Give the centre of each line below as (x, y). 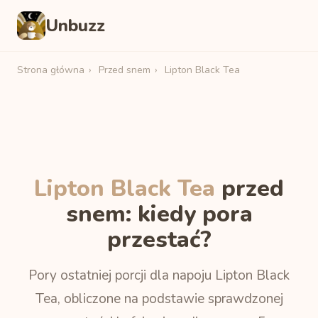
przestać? (159, 240)
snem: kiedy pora (159, 214)
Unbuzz (75, 26)
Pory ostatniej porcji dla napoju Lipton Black (159, 275)
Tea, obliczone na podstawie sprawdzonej (159, 299)
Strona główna (51, 70)
